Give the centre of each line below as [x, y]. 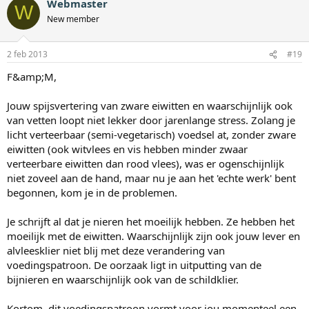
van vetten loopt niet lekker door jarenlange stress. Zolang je [151, 120]
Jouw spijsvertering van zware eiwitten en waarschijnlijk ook [150, 106]
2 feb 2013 [27, 54]
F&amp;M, [32, 77]
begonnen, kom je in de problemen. [92, 193]
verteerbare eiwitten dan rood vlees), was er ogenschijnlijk [146, 164]
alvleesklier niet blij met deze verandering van [116, 251]
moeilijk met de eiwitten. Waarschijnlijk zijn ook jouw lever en [153, 236]
